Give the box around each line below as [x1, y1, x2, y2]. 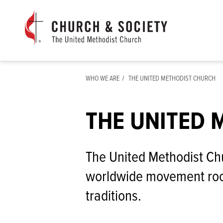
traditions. [86, 187, 141, 207]
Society [24, 88, 48, 99]
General [24, 23, 50, 34]
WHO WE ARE [86, 74, 119, 84]
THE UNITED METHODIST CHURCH [128, 74, 216, 84]
